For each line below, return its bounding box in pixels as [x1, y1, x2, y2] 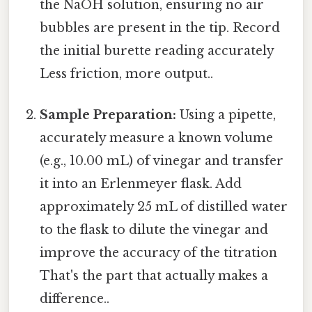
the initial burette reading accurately [40, 43, 274, 59]
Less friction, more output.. [40, 66, 214, 82]
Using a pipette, [176, 107, 276, 123]
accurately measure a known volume [40, 130, 274, 146]
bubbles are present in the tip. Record [40, 20, 281, 36]
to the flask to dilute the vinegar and [40, 222, 269, 238]
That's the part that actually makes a [40, 268, 269, 284]
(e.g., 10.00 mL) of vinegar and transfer [40, 153, 284, 169]
